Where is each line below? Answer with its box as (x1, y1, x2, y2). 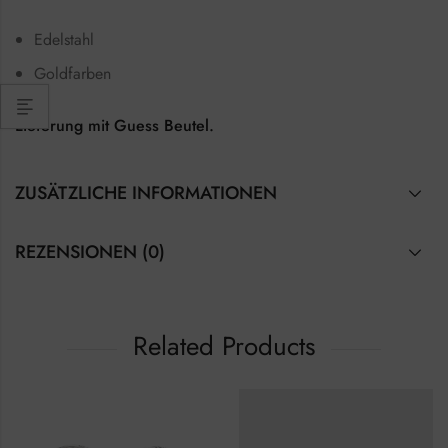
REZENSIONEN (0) (15, 239, 165, 266)
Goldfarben (34, 62, 112, 86)
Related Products (133, 327, 315, 366)
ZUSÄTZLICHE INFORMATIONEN (15, 180, 277, 207)
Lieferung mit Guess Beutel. (15, 114, 214, 138)
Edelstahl (34, 27, 95, 51)
